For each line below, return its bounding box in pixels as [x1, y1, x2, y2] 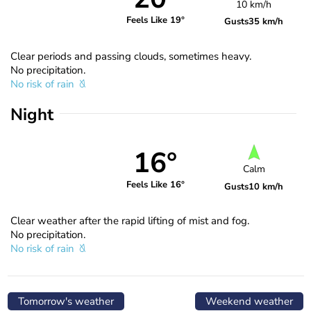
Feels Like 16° [126, 178, 185, 192]
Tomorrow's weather [18, 294, 114, 308]
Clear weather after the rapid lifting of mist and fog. [10, 213, 249, 228]
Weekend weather [205, 294, 293, 308]
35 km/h [249, 15, 284, 28]
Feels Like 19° [126, 14, 185, 27]
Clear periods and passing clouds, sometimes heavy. [10, 49, 251, 63]
